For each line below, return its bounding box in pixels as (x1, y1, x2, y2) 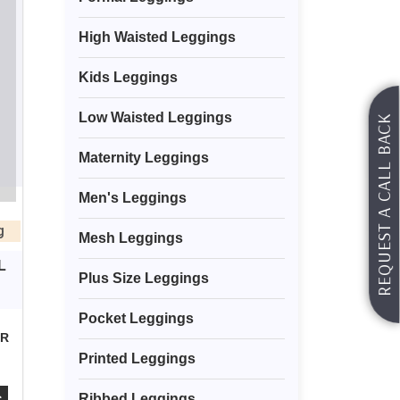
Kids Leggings (79, 70, 178, 86)
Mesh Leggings (79, 230, 183, 246)
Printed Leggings (79, 351, 196, 367)
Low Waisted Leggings (79, 110, 232, 126)
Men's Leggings (79, 190, 187, 206)
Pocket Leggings (79, 311, 194, 327)
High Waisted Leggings (79, 29, 236, 46)
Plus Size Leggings (79, 271, 209, 287)
